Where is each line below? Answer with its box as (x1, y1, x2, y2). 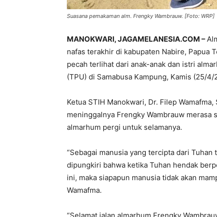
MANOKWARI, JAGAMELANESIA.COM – (67, 34, 207, 44)
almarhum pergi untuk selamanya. (67, 123, 182, 132)
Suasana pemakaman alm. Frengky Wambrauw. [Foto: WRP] (67, 13, 215, 20)
